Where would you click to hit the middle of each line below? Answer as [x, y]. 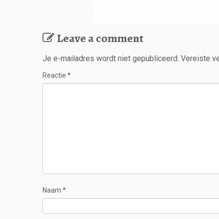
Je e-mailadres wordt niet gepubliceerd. [111, 58]
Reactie [55, 75]
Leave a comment [100, 38]
